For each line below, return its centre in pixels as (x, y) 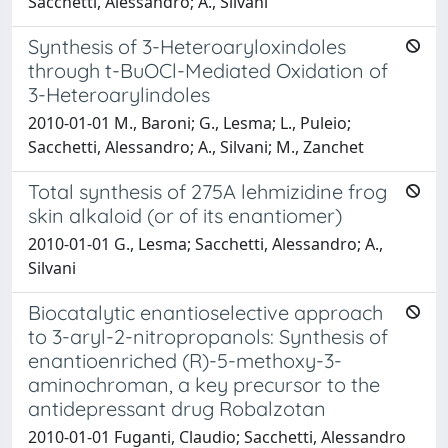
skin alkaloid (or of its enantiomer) (185, 215)
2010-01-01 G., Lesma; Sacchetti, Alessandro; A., (205, 244)
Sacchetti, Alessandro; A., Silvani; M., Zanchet (196, 147)
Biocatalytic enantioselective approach (205, 312)
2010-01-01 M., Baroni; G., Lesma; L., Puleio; (189, 123)
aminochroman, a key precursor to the (204, 384)
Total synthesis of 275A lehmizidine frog (207, 191)
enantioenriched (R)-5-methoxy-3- (185, 360)
